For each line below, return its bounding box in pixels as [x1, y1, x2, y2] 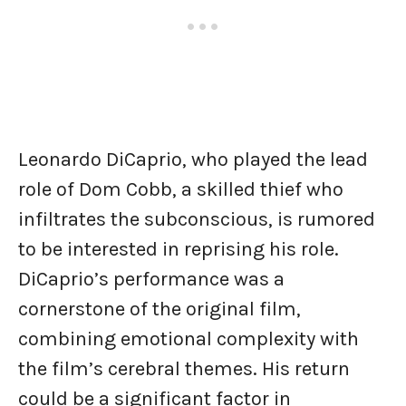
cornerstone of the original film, [18, 297, 301, 322]
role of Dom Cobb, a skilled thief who [18, 178, 343, 202]
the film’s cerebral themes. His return [18, 357, 350, 382]
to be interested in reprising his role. [18, 237, 339, 262]
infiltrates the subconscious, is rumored [18, 208, 375, 232]
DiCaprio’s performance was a [18, 267, 285, 292]
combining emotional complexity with [18, 327, 359, 352]
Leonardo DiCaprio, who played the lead [18, 148, 368, 172]
